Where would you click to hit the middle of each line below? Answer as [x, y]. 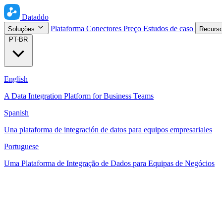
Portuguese [21, 146]
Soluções [22, 29]
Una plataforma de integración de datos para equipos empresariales [108, 130]
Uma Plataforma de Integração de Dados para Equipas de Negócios [109, 163]
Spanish [16, 113]
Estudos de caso [169, 28]
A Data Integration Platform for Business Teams [79, 96]
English [16, 79]
